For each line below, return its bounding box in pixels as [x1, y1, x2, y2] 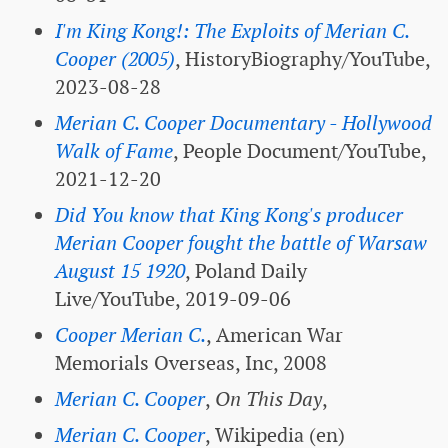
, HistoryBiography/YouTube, [175, 45, 430, 72]
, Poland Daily [185, 257, 307, 284]
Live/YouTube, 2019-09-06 [55, 285, 291, 312]
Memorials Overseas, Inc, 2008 [55, 349, 327, 376]
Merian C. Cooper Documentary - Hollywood [55, 109, 432, 136]
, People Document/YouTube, [173, 137, 426, 164]
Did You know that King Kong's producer [55, 201, 403, 228]
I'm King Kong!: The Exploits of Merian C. [55, 17, 409, 44]
